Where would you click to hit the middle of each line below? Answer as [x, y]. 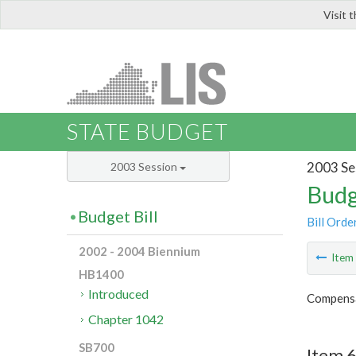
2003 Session [145, 167]
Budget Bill [118, 217]
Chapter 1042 [126, 319]
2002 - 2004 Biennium [139, 252]
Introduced [119, 294]
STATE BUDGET [147, 132]
